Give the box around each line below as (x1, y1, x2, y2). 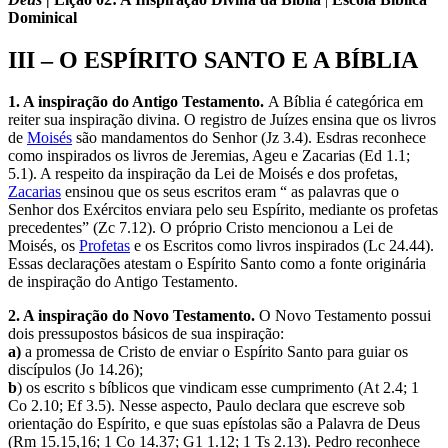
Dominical (8, 8, 77, 26)
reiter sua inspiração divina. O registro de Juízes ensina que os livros (8, 111, 436, 129)
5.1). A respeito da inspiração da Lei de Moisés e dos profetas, (8, 165, 398, 183)
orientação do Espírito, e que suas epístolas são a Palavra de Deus (8, 415, 420, 433)
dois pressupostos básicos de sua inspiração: (8, 325, 284, 343)
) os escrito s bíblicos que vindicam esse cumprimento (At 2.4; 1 (17, 379, 419, 397)
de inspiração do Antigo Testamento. (8, 273, 238, 291)
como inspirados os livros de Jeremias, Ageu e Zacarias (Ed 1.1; (8, 147, 410, 165)
